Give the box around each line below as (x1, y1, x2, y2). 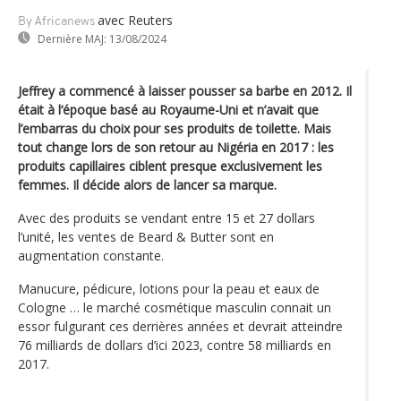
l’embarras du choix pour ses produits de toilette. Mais (18, 119, 331, 137)
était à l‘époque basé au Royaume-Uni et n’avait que (18, 100, 319, 118)
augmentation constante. (18, 246, 164, 264)
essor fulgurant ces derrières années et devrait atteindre (18, 317, 343, 335)
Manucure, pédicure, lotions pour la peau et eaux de (18, 279, 320, 297)
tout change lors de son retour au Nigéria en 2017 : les (18, 138, 334, 156)
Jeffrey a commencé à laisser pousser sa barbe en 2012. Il (18, 81, 352, 99)
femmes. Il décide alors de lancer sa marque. (18, 175, 277, 193)
